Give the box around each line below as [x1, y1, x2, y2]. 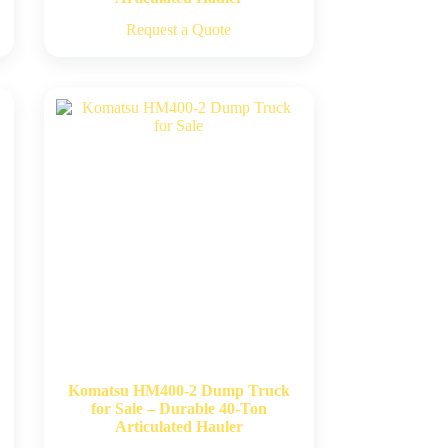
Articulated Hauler [114, 418, 243, 436]
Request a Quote [126, 21, 232, 39]
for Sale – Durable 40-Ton [90, 400, 267, 418]
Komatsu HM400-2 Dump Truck [67, 382, 290, 400]
